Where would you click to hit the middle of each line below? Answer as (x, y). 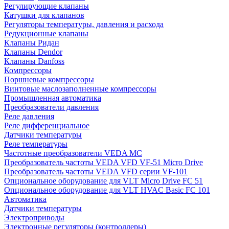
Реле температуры (36, 144)
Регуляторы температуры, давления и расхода (84, 24)
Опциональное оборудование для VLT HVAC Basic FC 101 (107, 190)
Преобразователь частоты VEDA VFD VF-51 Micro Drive (104, 162)
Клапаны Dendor (33, 52)
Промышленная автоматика (53, 98)
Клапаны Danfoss (34, 61)
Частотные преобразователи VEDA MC (73, 153)
